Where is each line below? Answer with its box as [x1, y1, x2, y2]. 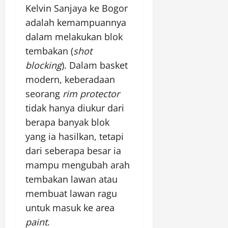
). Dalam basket [62, 59, 128, 72]
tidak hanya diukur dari [25, 102, 124, 115]
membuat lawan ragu [25, 187, 117, 200]
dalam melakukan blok [25, 31, 123, 43]
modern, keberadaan [25, 73, 115, 86]
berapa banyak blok [25, 116, 109, 129]
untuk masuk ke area [25, 202, 115, 214]
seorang [25, 88, 63, 100]
